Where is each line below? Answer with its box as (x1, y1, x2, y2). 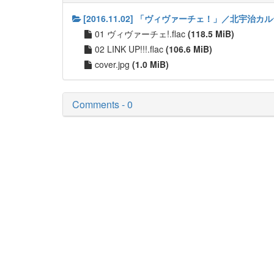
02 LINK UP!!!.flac (95, 43, 166, 55)
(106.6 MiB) (166, 43, 212, 55)
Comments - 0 (72, 97, 133, 111)
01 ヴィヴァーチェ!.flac (95, 28, 188, 40)
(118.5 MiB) (188, 28, 234, 40)
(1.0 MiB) (132, 58, 169, 70)
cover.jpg (95, 58, 132, 70)
